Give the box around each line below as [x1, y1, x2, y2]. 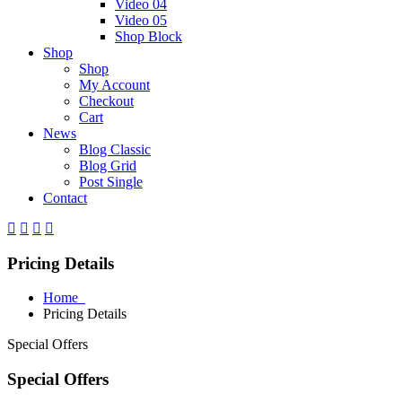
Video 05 [115, 13, 167, 28]
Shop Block [115, 29, 182, 44]
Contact [43, 190, 87, 205]
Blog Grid [79, 158, 136, 173]
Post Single [79, 174, 143, 189]
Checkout [79, 93, 134, 109]
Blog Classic [79, 142, 151, 157]
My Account [79, 77, 150, 92]
